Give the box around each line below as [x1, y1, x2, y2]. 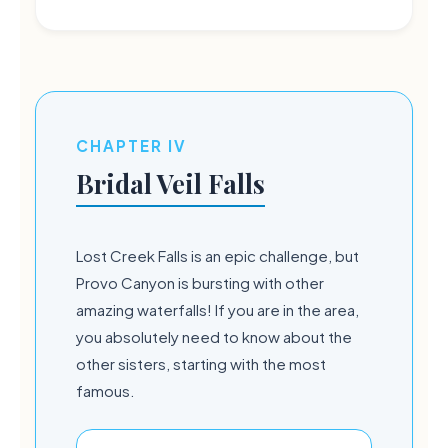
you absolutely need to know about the [76, 326, 352, 346]
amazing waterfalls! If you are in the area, [76, 299, 359, 319]
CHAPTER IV [76, 135, 187, 155]
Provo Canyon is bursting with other [76, 272, 324, 292]
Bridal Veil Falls [76, 165, 265, 200]
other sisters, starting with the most [76, 353, 326, 373]
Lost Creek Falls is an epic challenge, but [76, 245, 359, 265]
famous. [76, 380, 135, 400]
